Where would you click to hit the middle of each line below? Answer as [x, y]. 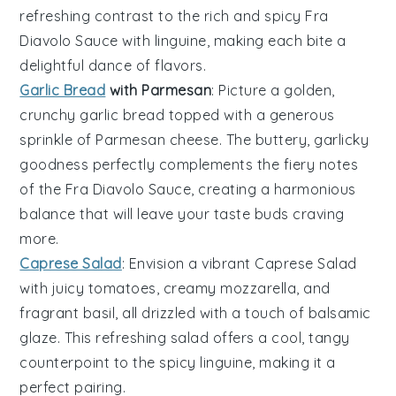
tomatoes [122, 288]
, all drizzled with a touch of [212, 312]
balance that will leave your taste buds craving [182, 213]
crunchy [50, 114]
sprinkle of [58, 139]
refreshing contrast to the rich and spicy [163, 15]
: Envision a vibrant [188, 263]
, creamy [188, 288]
